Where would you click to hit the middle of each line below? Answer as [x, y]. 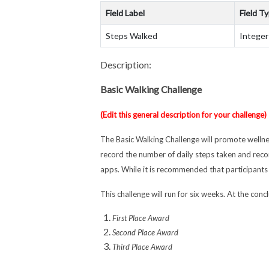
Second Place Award [146, 232]
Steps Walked [132, 36]
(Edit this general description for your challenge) [184, 115]
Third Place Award [143, 247]
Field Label [125, 13]
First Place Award [141, 218]
